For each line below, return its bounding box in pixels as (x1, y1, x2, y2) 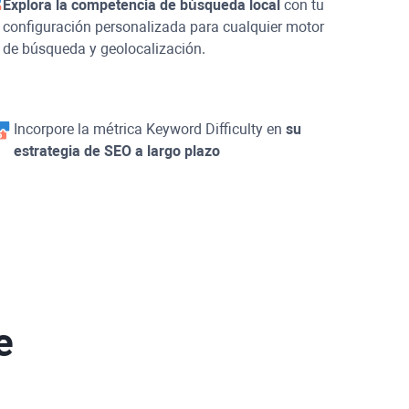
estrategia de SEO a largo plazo (13, 142, 220, 160)
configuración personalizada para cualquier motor (3, 17, 325, 36)
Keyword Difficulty (145, 120, 263, 138)
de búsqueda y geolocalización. (3, 39, 206, 58)
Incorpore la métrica (13, 120, 146, 138)
